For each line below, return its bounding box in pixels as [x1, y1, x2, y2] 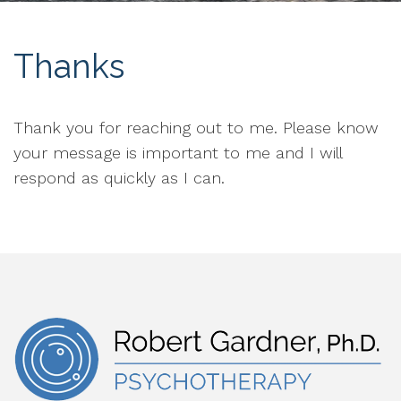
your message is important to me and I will [13, 142, 342, 162]
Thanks [13, 47, 124, 86]
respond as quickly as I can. [13, 167, 230, 187]
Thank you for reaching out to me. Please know [13, 117, 379, 137]
